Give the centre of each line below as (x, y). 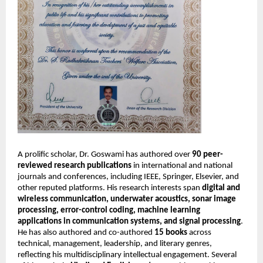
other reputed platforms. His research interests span (110, 188)
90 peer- (208, 154)
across (199, 232)
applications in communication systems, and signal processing (129, 221)
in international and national (182, 166)
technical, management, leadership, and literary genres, (115, 244)
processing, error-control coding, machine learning (109, 210)
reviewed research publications (75, 166)
